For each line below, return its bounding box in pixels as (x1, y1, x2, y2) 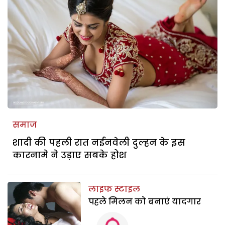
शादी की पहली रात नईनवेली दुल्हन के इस (13, 136, 185, 149)
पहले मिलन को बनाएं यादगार (88, 195, 201, 207)
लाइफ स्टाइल (88, 183, 141, 195)
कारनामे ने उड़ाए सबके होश (13, 148, 129, 161)
